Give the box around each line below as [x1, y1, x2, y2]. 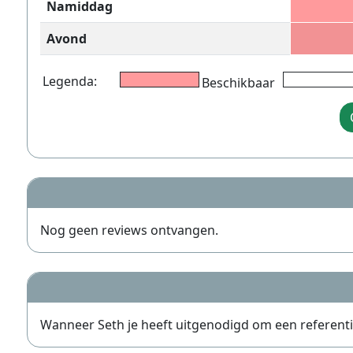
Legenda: [43, 72, 97, 90]
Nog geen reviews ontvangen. [40, 221, 218, 239]
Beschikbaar [201, 74, 275, 91]
